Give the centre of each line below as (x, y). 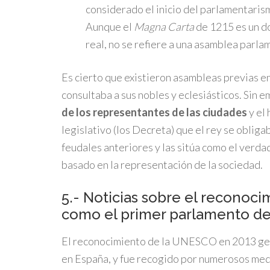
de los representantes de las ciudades (154, 112)
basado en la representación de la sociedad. (162, 165)
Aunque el (110, 27)
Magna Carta (164, 27)
